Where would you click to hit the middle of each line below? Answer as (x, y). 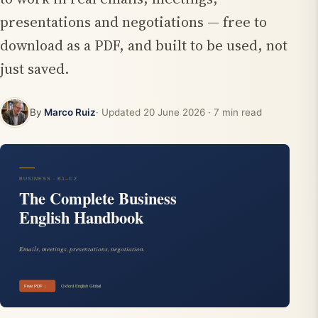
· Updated (119, 113)
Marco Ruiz (70, 113)
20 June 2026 (174, 113)
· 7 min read (233, 113)
